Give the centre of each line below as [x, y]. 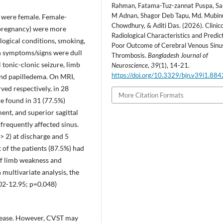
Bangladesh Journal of [178, 55]
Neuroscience [130, 65]
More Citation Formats [151, 95]
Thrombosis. [130, 55]
